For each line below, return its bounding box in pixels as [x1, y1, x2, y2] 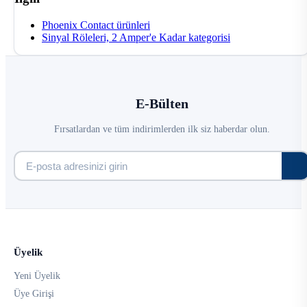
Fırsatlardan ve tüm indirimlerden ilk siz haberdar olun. [53, 124, 270, 135]
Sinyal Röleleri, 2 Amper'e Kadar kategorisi [42, 31, 230, 43]
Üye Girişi [14, 288, 54, 299]
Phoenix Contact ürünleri [42, 19, 150, 31]
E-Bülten [135, 96, 188, 112]
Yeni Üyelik [14, 271, 60, 282]
